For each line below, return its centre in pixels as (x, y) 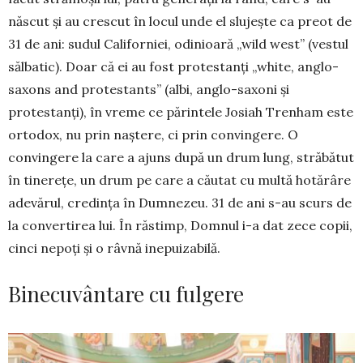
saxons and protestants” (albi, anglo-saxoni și (149, 89)
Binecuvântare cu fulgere (126, 294)
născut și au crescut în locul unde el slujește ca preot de (180, 21)
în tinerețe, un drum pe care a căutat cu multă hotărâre (179, 180)
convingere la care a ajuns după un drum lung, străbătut (181, 157)
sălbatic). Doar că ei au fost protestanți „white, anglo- (173, 66)
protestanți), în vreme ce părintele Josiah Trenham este (181, 112)
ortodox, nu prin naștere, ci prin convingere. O (153, 135)
